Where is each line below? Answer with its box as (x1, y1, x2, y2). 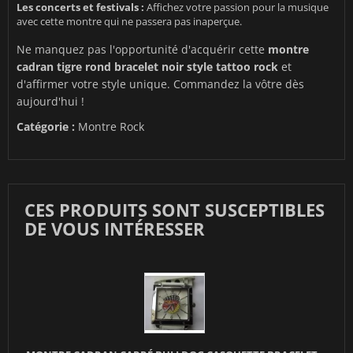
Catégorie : (17, 119, 75, 135)
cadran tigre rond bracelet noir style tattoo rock (17, 59, 278, 75)
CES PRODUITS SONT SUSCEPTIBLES (24, 198, 325, 222)
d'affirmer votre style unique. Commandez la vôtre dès (17, 76, 304, 92)
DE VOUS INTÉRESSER (24, 217, 205, 241)
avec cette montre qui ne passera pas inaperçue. (17, 14, 242, 29)
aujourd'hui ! (17, 94, 84, 110)
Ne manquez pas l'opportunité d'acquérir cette (17, 42, 268, 58)
